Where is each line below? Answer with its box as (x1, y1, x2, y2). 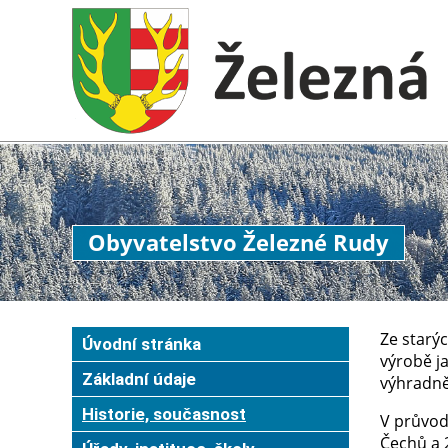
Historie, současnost (82, 403, 246, 424)
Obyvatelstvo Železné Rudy (88, 227, 389, 258)
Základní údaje (82, 368, 196, 389)
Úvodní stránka (82, 333, 201, 354)
